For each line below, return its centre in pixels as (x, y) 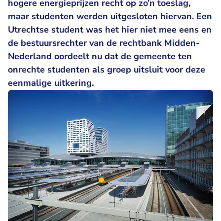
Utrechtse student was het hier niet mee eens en (110, 30)
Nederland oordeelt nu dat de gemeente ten (100, 56)
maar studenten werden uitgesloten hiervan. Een (110, 16)
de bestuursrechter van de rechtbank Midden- (104, 43)
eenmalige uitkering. (51, 83)
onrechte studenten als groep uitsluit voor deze (107, 70)
